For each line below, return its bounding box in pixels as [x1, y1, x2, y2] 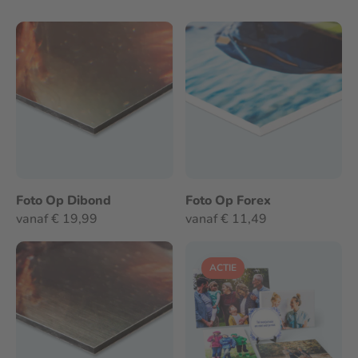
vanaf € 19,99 [16, 209, 97, 228]
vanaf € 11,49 [185, 209, 267, 228]
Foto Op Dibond [16, 191, 111, 209]
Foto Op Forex [185, 191, 271, 209]
